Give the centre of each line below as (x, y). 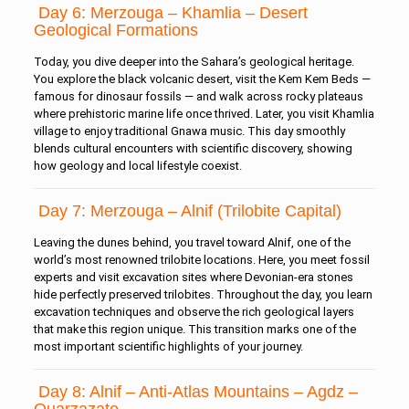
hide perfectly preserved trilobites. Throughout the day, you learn (203, 294)
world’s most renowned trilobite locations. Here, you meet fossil (201, 260)
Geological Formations (115, 30)
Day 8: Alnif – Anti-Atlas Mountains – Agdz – (195, 392)
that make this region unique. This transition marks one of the (194, 329)
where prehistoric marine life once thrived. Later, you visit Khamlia (204, 114)
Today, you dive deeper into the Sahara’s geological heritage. (194, 62)
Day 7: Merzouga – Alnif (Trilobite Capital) (187, 211)
